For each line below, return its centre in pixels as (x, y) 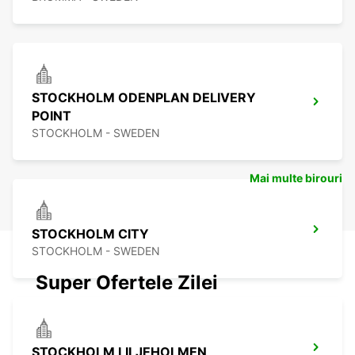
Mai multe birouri (296, 178)
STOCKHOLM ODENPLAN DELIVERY (144, 98)
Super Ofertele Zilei (127, 283)
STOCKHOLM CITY (90, 234)
